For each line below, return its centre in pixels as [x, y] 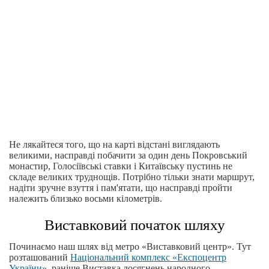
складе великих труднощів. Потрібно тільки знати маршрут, [132, 177]
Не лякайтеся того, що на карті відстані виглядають [114, 144]
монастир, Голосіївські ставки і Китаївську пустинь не [121, 166]
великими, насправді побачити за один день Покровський [128, 155]
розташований [40, 257]
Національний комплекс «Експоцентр [148, 257]
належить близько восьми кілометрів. [86, 198]
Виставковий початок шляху [134, 225]
